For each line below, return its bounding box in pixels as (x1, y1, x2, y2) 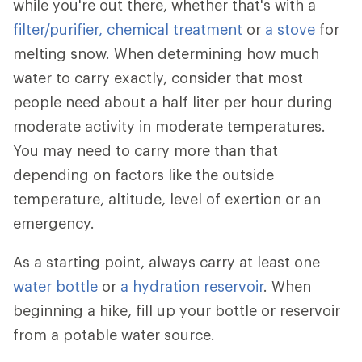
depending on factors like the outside (13, 166, 274, 183)
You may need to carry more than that (13, 141, 278, 159)
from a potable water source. (13, 326, 215, 343)
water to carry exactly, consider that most (13, 69, 303, 86)
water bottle (13, 277, 98, 295)
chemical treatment (107, 20, 246, 38)
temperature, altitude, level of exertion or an (13, 190, 321, 208)
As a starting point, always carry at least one (13, 253, 320, 271)
